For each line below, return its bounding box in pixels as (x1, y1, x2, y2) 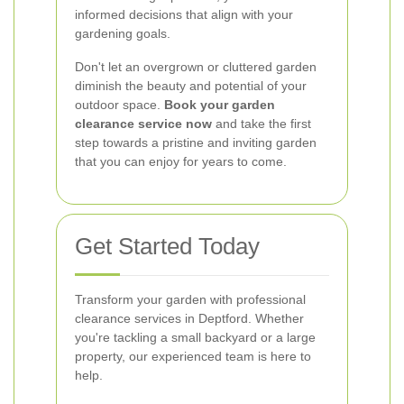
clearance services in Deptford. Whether (75, 311, 304, 326)
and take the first (212, 116, 311, 131)
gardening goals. (75, 26, 170, 41)
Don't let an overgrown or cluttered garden (75, 60, 317, 74)
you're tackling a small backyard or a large (75, 330, 316, 344)
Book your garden (164, 97, 275, 112)
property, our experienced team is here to (75, 349, 311, 363)
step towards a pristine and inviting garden (75, 135, 317, 150)
